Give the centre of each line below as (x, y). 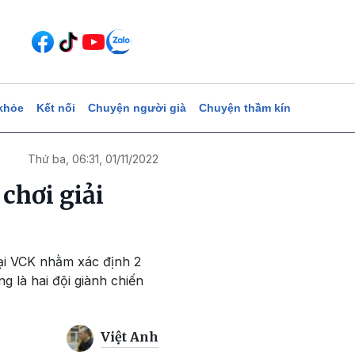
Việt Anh (130, 337)
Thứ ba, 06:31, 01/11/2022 (93, 159)
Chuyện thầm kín (244, 108)
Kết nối (55, 108)
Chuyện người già (137, 108)
